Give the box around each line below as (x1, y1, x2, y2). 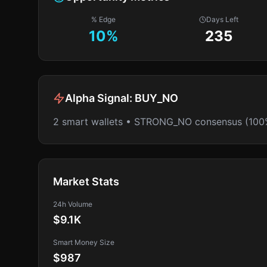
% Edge (91, 15, 116, 24)
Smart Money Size (53, 238, 114, 247)
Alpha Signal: (65, 92, 135, 104)
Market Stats (53, 175, 119, 188)
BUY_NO (135, 92, 178, 104)
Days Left (206, 15, 239, 24)
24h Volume (53, 200, 92, 209)
